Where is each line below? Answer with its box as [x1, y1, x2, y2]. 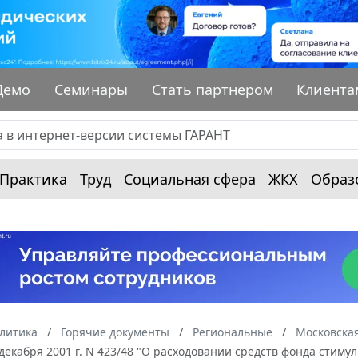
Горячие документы [61, 324, 169, 340]
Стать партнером [151, 79, 273, 99]
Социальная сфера [124, 169, 256, 189]
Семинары [54, 79, 129, 99]
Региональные [193, 324, 272, 340]
